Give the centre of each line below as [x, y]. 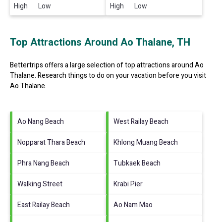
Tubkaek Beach [137, 163]
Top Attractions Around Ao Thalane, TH [100, 42]
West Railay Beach [141, 121]
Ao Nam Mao [133, 205]
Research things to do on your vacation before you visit [121, 75]
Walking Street [40, 184]
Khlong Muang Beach [146, 142]
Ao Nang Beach [41, 121]
